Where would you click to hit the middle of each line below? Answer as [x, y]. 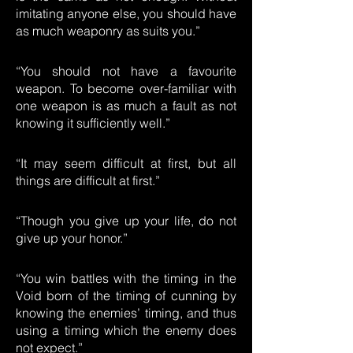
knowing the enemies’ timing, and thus [126, 313]
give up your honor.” [72, 238]
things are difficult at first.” [88, 180]
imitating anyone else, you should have [126, 13]
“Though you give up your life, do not [126, 221]
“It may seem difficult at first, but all [126, 163]
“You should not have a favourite [126, 71]
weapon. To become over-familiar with [126, 88]
